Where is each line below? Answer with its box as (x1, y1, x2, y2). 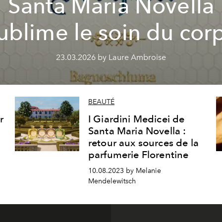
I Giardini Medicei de (88, 113, 185, 125)
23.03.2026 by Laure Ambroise (56, 53, 166, 62)
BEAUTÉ (88, 98, 114, 107)
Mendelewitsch (88, 177, 136, 185)
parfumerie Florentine (88, 149, 189, 161)
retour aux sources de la (88, 137, 199, 149)
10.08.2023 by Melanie (88, 166, 161, 175)
